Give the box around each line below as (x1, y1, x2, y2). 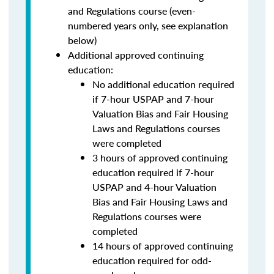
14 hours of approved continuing (92, 239, 233, 253)
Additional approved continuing (68, 48, 204, 62)
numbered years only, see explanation (68, 18, 228, 32)
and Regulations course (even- (68, 4, 196, 18)
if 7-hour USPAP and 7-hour (92, 92, 214, 106)
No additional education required (92, 77, 234, 91)
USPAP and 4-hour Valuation (92, 180, 217, 194)
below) (68, 33, 99, 47)
